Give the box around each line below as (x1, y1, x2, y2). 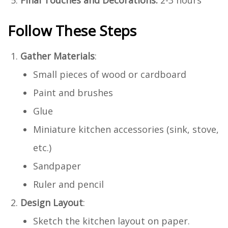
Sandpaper (33, 159, 81, 172)
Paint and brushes (33, 86, 113, 99)
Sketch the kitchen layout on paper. (33, 214, 190, 227)
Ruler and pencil (33, 178, 104, 190)
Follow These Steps (8, 20, 136, 40)
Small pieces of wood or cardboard (33, 68, 186, 80)
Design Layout (20, 196, 83, 209)
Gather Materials (20, 49, 95, 62)
